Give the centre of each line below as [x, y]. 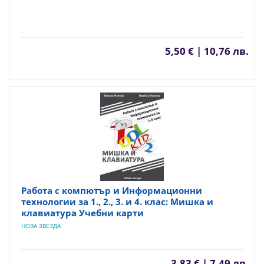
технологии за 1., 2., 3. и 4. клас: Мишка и [117, 201]
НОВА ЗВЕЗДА [41, 225]
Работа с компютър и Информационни [112, 190]
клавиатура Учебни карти [82, 212]
